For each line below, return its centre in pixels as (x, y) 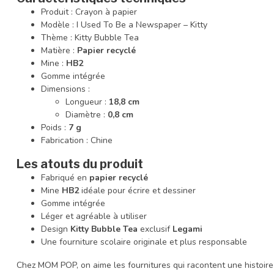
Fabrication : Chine (77, 141)
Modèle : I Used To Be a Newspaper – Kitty (124, 25)
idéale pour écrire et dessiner (137, 190)
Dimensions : (65, 89)
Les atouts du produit (80, 164)
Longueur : (87, 102)
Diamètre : (87, 115)
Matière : (59, 51)
